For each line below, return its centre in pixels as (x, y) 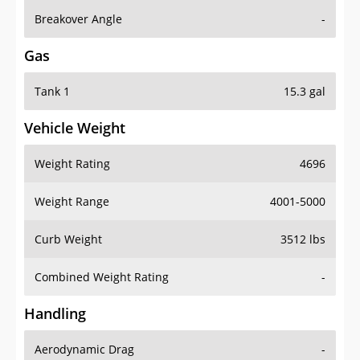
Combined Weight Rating (102, 277)
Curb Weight (68, 239)
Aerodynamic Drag (84, 350)
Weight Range (72, 202)
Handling (55, 314)
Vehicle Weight (75, 128)
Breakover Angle (78, 19)
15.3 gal (305, 92)
